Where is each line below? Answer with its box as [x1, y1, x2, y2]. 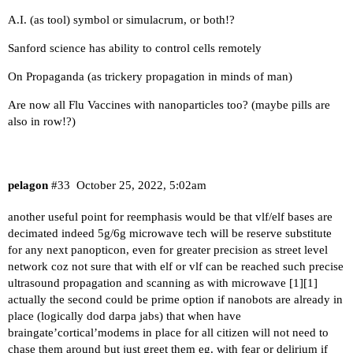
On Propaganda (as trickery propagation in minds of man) [8, 70, 292, 83]
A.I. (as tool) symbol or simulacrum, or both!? [8, 13, 235, 26]
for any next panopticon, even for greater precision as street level [8, 243, 328, 256]
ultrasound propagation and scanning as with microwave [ [8, 276, 293, 289]
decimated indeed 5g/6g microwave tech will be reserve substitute [8, 226, 332, 240]
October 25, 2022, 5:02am [76, 179, 206, 192]
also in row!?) [8, 115, 76, 128]
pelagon [8, 179, 48, 192]
